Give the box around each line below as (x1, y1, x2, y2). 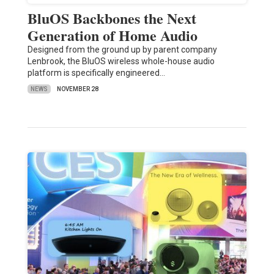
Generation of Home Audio (27, 24, 198, 46)
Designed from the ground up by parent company (27, 45, 217, 55)
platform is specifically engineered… (27, 68, 165, 78)
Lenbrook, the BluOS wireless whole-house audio (27, 56, 215, 67)
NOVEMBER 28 (56, 86, 98, 93)
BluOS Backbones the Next (27, 7, 196, 29)
